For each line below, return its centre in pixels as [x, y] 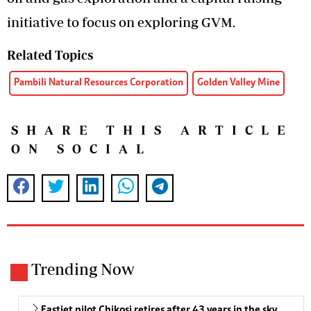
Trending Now [83, 269]
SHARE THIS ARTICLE [152, 130]
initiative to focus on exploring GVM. [121, 22]
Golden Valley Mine [238, 83]
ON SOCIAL [82, 149]
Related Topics [50, 55]
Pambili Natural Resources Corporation [99, 83]
